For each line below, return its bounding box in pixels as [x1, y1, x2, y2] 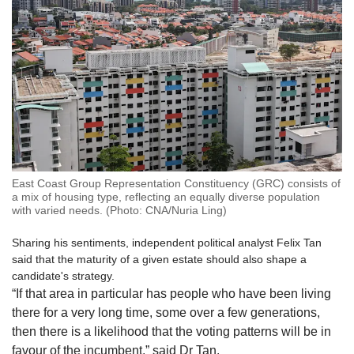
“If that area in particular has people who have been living [12, 287, 331, 301]
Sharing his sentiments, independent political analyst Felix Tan [12, 236, 322, 250]
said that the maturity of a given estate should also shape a [12, 253, 307, 266]
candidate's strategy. [12, 269, 118, 283]
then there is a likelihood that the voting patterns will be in [12, 325, 331, 339]
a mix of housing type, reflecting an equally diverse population [12, 190, 320, 204]
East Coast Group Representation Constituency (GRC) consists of [12, 177, 341, 190]
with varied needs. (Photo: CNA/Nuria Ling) [12, 204, 227, 217]
